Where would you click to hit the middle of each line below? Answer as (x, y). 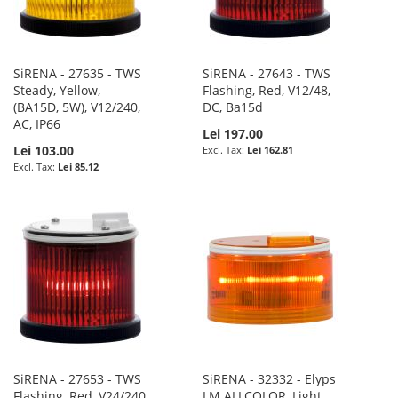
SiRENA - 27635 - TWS (77, 73)
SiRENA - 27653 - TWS (77, 378)
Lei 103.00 (44, 150)
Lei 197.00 (233, 133)
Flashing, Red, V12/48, (267, 90)
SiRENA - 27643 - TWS (267, 73)
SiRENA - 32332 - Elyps (270, 378)
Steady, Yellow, (57, 90)
